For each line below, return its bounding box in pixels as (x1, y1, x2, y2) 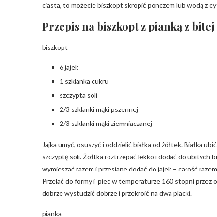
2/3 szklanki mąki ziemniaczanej (60, 119, 152, 127)
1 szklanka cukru (60, 77, 108, 85)
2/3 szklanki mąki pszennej (60, 105, 138, 113)
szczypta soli (60, 91, 97, 99)
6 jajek (60, 63, 78, 71)
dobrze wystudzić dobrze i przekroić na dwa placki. (42, 189, 192, 197)
